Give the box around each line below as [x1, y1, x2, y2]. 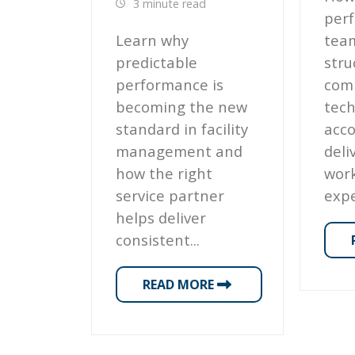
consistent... [115, 230, 200, 250]
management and [115, 141, 242, 162]
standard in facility [115, 119, 248, 139]
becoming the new [115, 97, 247, 117]
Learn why [115, 30, 189, 51]
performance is [115, 74, 223, 95]
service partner [115, 185, 224, 206]
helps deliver [115, 208, 206, 228]
